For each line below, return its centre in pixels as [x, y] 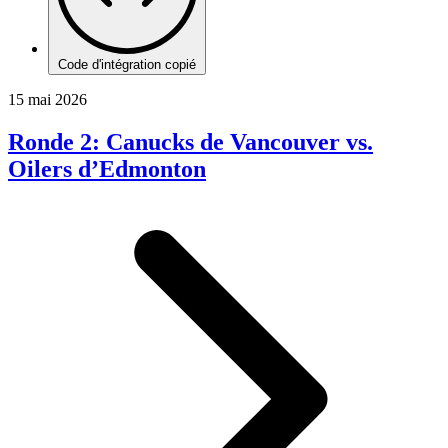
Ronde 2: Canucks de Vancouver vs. [190, 141]
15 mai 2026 [47, 99]
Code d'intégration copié [127, 64]
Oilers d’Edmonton [107, 168]
